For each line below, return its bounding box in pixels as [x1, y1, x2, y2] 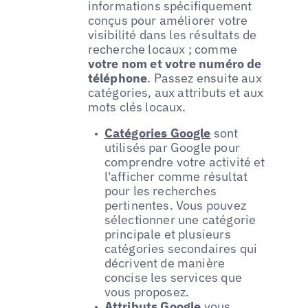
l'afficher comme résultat [104, 168, 248, 184]
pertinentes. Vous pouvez [104, 197, 246, 213]
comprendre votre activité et [104, 153, 265, 170]
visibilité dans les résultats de [87, 26, 257, 43]
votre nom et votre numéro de [87, 55, 262, 71]
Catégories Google [104, 124, 211, 141]
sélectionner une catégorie [104, 211, 256, 228]
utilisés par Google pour [104, 139, 240, 155]
